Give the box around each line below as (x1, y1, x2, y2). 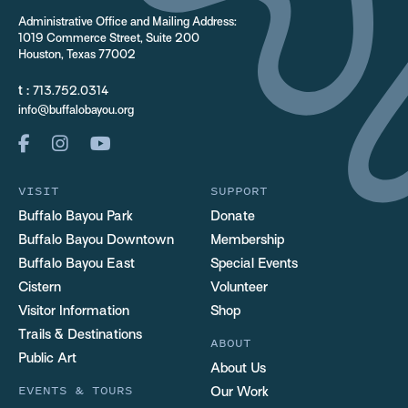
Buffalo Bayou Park (18, 210, 133, 224)
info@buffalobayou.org (18, 106, 134, 117)
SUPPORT (209, 182, 268, 200)
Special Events (209, 258, 298, 271)
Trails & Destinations (18, 329, 142, 342)
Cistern (18, 281, 61, 295)
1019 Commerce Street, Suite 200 (18, 34, 199, 46)
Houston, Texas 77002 (18, 50, 136, 62)
